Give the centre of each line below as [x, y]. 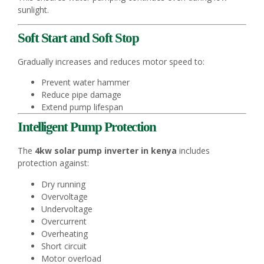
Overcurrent [64, 221]
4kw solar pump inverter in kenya [106, 151]
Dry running [63, 184]
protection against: [53, 163]
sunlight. [33, 9]
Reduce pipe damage [81, 95]
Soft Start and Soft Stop [78, 38]
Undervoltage [67, 209]
